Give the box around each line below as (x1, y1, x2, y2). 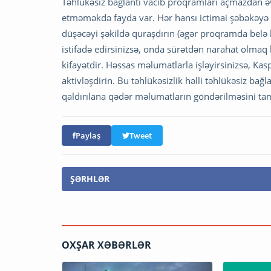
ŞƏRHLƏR (70, 172, 109, 184)
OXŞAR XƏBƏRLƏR (62, 238, 151, 252)
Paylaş (76, 129, 100, 141)
